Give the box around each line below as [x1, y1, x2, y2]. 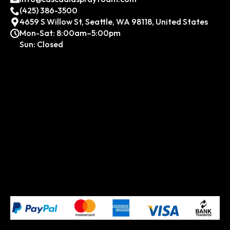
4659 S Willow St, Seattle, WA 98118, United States [20, 16, 208, 27]
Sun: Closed [20, 39, 63, 50]
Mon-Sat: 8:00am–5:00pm [20, 28, 121, 39]
